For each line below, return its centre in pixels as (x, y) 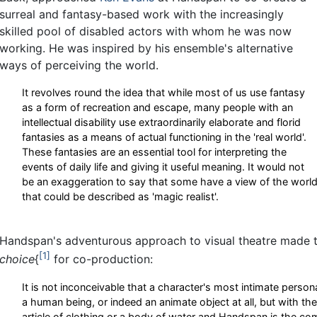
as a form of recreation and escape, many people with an (157, 108)
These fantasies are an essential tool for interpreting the (154, 152)
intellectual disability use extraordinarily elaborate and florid (161, 122)
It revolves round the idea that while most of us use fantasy (163, 93)
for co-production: (102, 259)
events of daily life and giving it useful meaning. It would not (163, 167)
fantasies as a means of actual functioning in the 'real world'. (164, 137)
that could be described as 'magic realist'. (120, 197)
